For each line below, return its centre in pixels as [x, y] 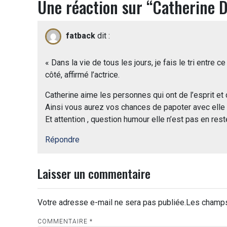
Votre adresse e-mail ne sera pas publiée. [112, 202]
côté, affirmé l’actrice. [82, 74]
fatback [81, 35]
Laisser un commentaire [94, 173]
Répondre [62, 139]
